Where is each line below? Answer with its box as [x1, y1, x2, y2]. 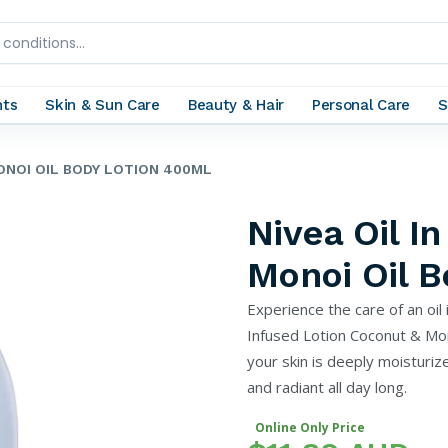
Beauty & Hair [187, 95, 284, 114]
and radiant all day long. [247, 377, 407, 397]
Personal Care [311, 95, 411, 114]
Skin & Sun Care [45, 95, 160, 114]
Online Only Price [255, 419, 365, 436]
